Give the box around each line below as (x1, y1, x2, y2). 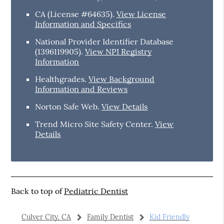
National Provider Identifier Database (35, 36, 174, 46)
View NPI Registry (85, 46, 152, 56)
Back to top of (11, 185, 64, 196)
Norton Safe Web (35, 101, 98, 111)
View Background (88, 73, 155, 84)
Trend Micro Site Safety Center (35, 118, 151, 129)
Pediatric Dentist (64, 185, 128, 196)
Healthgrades (35, 73, 85, 84)
